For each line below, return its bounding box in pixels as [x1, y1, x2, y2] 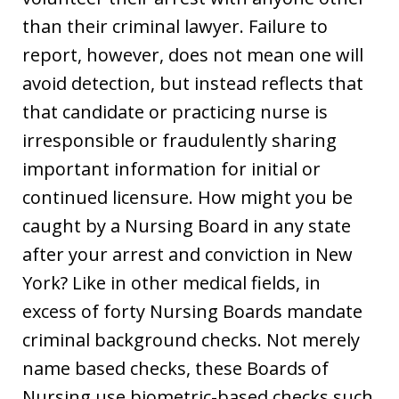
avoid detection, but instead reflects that [22, 70, 363, 95]
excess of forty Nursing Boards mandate [22, 298, 362, 323]
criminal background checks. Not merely [22, 327, 360, 352]
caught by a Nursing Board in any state [22, 213, 351, 238]
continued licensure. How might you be [22, 184, 353, 209]
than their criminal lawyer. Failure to [22, 13, 328, 38]
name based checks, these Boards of [22, 355, 329, 380]
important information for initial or [22, 156, 321, 181]
